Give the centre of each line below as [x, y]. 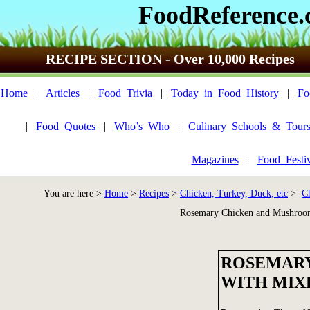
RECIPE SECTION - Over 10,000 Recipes [170, 59]
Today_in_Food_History [225, 93]
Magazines [215, 159]
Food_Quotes [66, 126]
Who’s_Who [142, 126]
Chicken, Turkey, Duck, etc [234, 193]
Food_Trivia [125, 93]
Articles [63, 93]
